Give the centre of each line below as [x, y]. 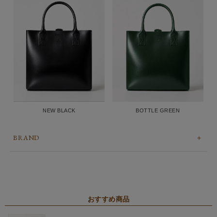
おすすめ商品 [108, 199]
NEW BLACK [59, 111]
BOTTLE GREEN [158, 110]
